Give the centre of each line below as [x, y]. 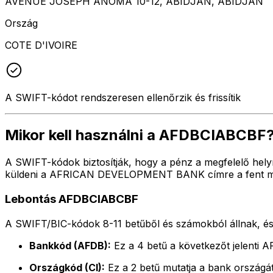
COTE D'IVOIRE [41, 45]
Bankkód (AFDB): [70, 245]
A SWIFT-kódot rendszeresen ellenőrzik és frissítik [123, 97]
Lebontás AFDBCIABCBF [72, 199]
